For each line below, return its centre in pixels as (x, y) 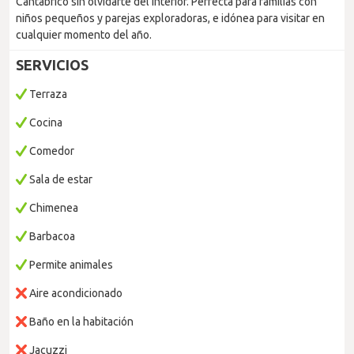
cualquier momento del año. (84, 35)
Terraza (47, 94)
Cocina (45, 122)
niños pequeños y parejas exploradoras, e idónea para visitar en (170, 18)
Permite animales (70, 265)
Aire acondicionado (75, 293)
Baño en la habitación (80, 322)
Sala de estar (60, 179)
